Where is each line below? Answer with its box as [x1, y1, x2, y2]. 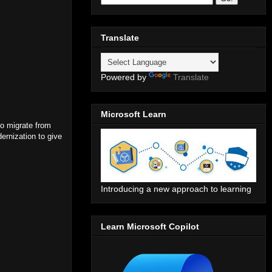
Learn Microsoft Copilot [101, 221, 199, 231]
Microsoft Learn [101, 109, 166, 120]
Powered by [101, 72, 149, 82]
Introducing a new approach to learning [101, 184, 251, 194]
